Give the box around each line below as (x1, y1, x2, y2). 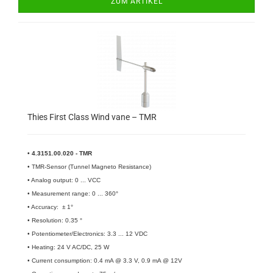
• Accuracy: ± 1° (27, 204, 73, 210)
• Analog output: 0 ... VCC (27, 177, 101, 183)
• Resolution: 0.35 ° (27, 217, 82, 224)
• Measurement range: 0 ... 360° (27, 190, 118, 197)
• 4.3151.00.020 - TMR (27, 150, 92, 157)
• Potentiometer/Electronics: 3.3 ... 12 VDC (27, 230, 147, 237)
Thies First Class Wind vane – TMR (27, 112, 157, 122)
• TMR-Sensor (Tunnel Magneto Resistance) (27, 163, 151, 170)
